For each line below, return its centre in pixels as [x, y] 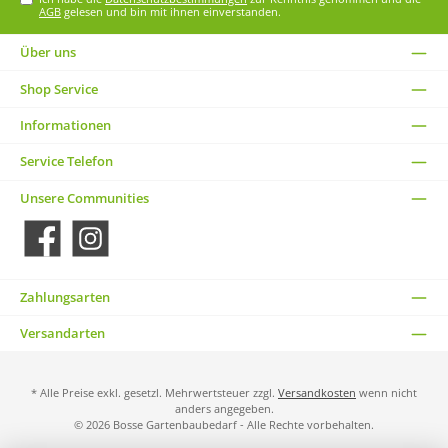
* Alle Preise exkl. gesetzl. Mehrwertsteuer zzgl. [154, 393]
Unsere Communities [84, 197]
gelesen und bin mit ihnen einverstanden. [171, 11]
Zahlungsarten [65, 296]
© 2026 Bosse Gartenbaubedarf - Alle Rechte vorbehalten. [224, 425]
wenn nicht [386, 393]
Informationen [65, 125]
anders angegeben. [224, 409]
